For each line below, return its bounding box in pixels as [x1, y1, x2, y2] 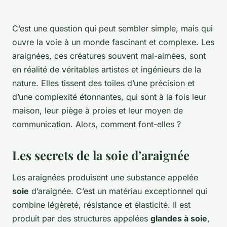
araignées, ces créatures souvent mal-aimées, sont [12, 51, 206, 61]
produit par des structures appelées [12, 213, 150, 224]
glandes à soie [150, 213, 207, 224]
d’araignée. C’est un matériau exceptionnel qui [29, 186, 207, 197]
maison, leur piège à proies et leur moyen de [12, 105, 183, 116]
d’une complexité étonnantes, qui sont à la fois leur [12, 92, 206, 102]
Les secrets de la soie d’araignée [12, 147, 190, 164]
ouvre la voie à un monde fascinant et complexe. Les [12, 37, 214, 48]
